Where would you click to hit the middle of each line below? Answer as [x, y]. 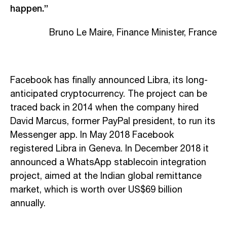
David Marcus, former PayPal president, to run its [113, 121]
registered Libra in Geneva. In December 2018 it [109, 149]
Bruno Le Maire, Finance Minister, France [133, 33]
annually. [28, 203]
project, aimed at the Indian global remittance [106, 176]
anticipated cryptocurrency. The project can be [109, 94]
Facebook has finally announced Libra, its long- [109, 80]
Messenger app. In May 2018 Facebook [92, 135]
